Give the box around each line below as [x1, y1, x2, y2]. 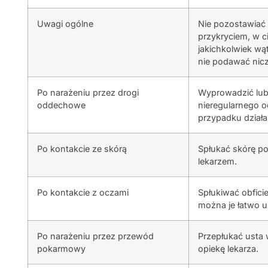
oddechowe [37, 100, 86, 111]
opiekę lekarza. [198, 243, 258, 254]
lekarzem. [198, 156, 237, 167]
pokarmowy [37, 243, 86, 254]
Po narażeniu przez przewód [37, 231, 154, 242]
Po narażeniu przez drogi [37, 87, 139, 98]
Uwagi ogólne [37, 19, 93, 29]
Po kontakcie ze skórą [37, 144, 127, 154]
